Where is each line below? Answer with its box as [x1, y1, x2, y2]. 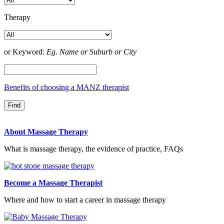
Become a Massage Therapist [4, 178, 102, 187]
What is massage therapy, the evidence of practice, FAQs [4, 144, 183, 153]
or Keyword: [4, 47, 46, 56]
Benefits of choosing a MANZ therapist [4, 82, 129, 91]
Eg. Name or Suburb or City [46, 47, 136, 56]
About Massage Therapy [4, 127, 88, 136]
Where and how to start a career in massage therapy [4, 195, 166, 204]
